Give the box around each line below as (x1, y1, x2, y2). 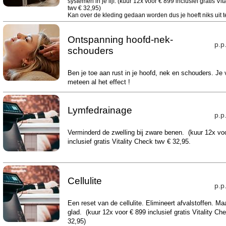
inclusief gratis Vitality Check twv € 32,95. (67, 138, 191, 145)
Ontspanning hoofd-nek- (67, 34, 173, 45)
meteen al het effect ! (67, 78, 132, 86)
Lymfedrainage (67, 105, 132, 116)
